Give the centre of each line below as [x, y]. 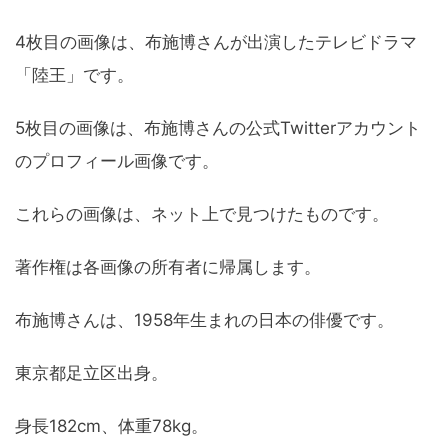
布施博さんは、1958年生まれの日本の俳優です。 [204, 320]
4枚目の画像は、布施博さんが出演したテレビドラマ [216, 42]
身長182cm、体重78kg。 [111, 426]
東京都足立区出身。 [91, 373]
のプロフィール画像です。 [117, 161]
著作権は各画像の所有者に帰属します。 [168, 267]
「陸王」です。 [74, 75]
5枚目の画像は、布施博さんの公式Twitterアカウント [218, 128]
